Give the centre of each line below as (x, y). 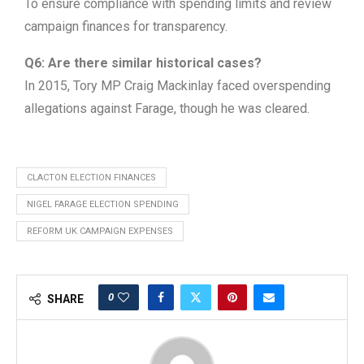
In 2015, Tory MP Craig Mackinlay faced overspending (178, 85)
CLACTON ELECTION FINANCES (91, 177)
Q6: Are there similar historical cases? (143, 63)
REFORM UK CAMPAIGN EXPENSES (100, 231)
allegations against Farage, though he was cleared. (167, 108)
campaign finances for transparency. (126, 26)
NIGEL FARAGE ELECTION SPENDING (103, 204)
